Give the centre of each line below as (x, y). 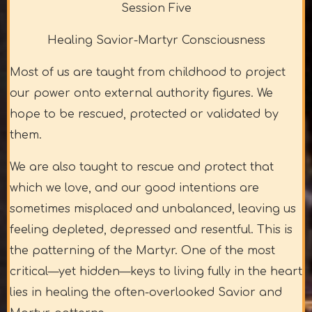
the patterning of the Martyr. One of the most (142, 251)
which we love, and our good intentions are (134, 188)
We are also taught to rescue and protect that (142, 167)
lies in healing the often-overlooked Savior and (146, 293)
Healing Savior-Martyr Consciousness (156, 41)
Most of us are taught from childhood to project (148, 73)
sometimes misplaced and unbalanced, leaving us (153, 209)
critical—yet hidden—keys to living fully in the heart (156, 272)
